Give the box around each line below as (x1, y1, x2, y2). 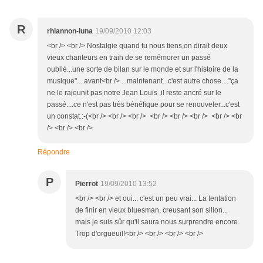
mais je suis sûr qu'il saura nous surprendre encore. (75, 218, 240, 227)
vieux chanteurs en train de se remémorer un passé (47, 53, 211, 62)
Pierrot (75, 180, 98, 188)
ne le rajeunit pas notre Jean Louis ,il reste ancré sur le (47, 89, 221, 97)
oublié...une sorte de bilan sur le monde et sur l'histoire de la (47, 65, 238, 74)
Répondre (38, 148, 70, 157)
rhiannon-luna (47, 27, 93, 36)
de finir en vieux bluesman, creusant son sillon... (75, 206, 230, 215)
